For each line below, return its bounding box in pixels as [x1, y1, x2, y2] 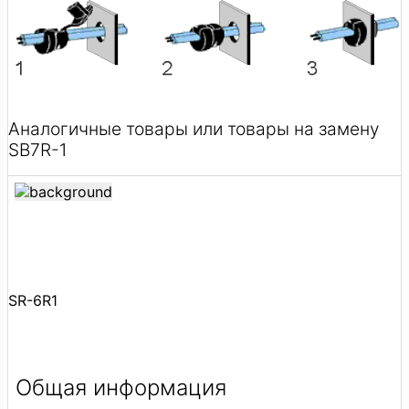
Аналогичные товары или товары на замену [8, 117, 379, 140]
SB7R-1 [8, 138, 68, 161]
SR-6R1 [8, 290, 58, 309]
